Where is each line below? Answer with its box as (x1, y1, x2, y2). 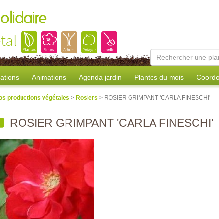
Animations (32, 73, 66, 81)
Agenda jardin (79, 73, 122, 81)
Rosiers (76, 94, 99, 101)
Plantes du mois (134, 73, 184, 81)
